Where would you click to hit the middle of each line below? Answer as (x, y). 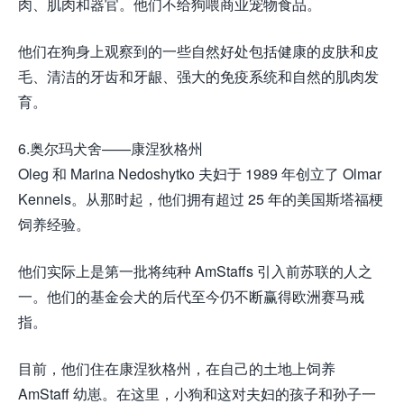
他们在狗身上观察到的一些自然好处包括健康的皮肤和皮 (198, 51)
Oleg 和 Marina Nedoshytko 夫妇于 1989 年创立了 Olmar (200, 174)
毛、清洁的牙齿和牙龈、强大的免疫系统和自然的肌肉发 (198, 77)
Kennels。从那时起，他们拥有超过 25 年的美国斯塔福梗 (201, 199)
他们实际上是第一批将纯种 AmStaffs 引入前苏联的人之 (195, 271)
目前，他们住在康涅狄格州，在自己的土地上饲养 (177, 369)
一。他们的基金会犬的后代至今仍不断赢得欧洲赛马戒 (191, 297)
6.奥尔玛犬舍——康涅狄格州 (110, 149)
